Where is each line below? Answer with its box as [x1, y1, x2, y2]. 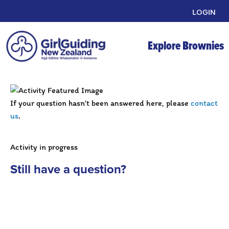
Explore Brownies [148, 40, 224, 53]
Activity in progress [10, 142, 78, 152]
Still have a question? [10, 164, 126, 176]
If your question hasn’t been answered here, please [10, 98, 191, 108]
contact [191, 98, 218, 108]
